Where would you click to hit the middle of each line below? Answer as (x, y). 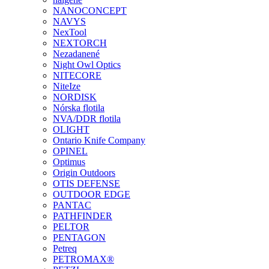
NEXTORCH (80, 43)
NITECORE (77, 75)
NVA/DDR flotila (87, 119)
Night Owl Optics (87, 65)
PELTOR (71, 227)
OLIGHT (71, 129)
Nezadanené (76, 54)
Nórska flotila (79, 108)
